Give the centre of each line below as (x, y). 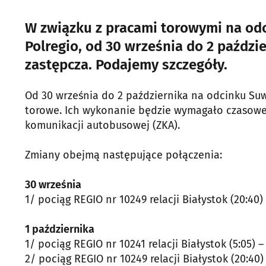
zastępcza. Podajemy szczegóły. (126, 65)
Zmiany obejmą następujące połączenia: (123, 155)
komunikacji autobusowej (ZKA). (102, 125)
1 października (60, 229)
